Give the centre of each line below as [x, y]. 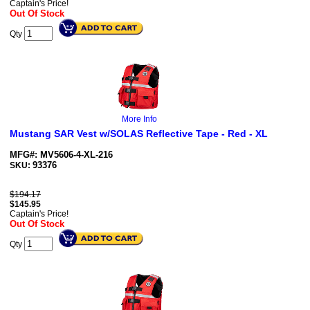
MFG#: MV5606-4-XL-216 [61, 155]
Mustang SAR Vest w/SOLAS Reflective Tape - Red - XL [139, 134]
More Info [139, 119]
